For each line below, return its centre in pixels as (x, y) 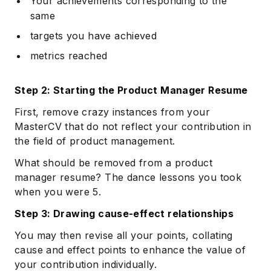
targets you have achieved (93, 36)
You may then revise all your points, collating (124, 236)
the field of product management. (95, 141)
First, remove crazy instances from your (112, 112)
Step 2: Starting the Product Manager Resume (131, 90)
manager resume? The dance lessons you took (128, 178)
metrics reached (69, 56)
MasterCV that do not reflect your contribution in (133, 127)
